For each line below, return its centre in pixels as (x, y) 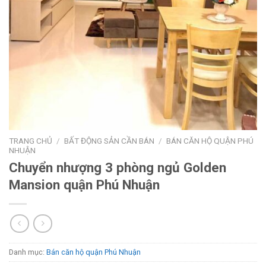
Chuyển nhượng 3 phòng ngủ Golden (118, 168)
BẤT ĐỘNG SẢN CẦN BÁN (110, 141)
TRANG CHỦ (31, 141)
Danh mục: (28, 252)
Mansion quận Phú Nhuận (84, 185)
